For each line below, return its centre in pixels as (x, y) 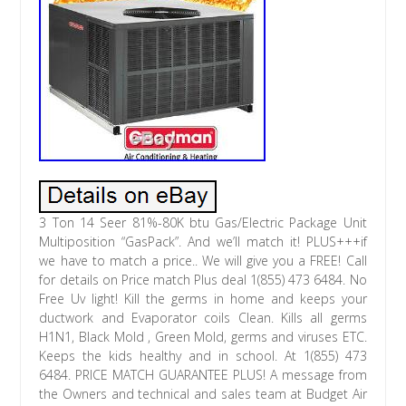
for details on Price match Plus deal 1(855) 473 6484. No (203, 280)
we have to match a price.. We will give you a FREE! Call (203, 261)
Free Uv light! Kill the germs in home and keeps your (203, 299)
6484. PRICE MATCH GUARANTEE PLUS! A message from (203, 375)
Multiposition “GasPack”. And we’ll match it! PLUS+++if (203, 242)
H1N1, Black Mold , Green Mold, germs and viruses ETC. (203, 337)
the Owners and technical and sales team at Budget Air (203, 394)
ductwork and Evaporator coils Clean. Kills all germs (203, 318)
